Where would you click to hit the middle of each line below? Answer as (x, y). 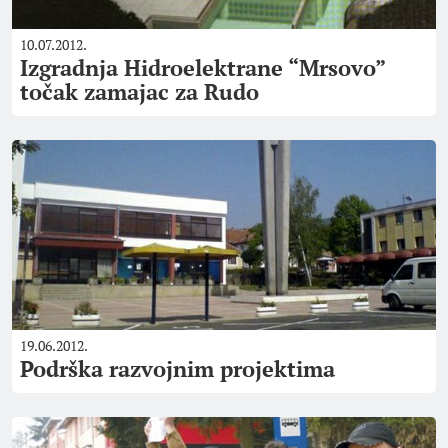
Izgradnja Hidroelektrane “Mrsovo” (203, 67)
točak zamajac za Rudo (139, 91)
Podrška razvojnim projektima (177, 368)
